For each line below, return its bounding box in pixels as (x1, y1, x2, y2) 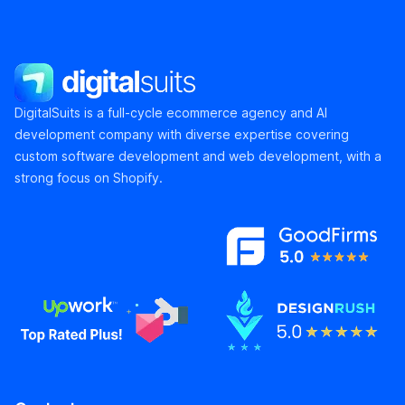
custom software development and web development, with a (14, 148, 381, 165)
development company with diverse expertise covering (14, 127, 349, 143)
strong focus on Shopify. (14, 170, 163, 186)
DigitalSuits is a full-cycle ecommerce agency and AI (14, 105, 327, 121)
